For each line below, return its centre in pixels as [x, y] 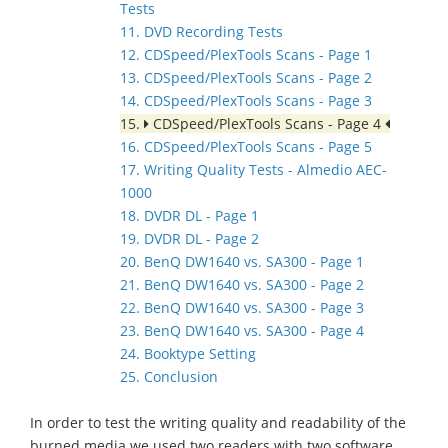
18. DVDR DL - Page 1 [189, 215]
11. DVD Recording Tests [201, 31]
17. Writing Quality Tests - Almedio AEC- [253, 169]
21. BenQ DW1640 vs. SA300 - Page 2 [242, 284]
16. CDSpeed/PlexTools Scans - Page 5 [246, 146]
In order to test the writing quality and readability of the [218, 422]
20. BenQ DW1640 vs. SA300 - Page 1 [242, 261]
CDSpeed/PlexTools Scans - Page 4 [267, 123]
